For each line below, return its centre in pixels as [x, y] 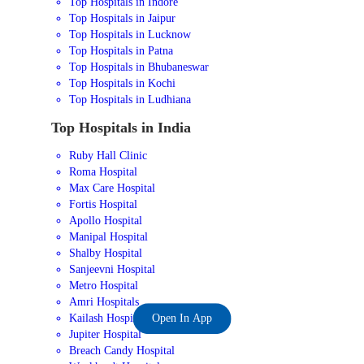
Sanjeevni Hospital [113, 269]
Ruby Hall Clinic [108, 156]
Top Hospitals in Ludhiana [130, 100]
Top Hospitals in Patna [121, 51]
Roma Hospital [104, 172]
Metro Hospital [104, 286]
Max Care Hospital [113, 188]
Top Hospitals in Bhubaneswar [139, 67]
